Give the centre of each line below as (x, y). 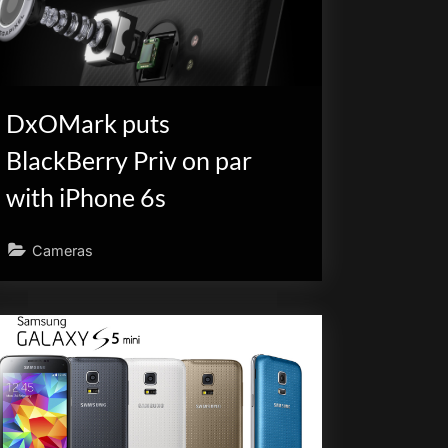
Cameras (63, 250)
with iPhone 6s (86, 198)
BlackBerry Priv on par (129, 161)
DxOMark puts (88, 124)
